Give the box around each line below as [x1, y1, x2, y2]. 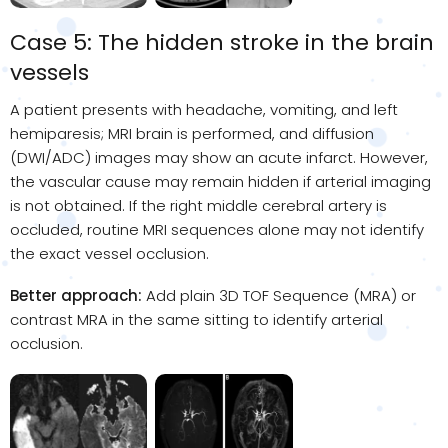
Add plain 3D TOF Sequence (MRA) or [142, 284, 416, 306]
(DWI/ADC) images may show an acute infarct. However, [10, 146, 428, 168]
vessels [10, 56, 89, 88]
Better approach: [10, 284, 142, 306]
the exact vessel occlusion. [10, 242, 209, 264]
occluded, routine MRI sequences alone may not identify [10, 218, 424, 240]
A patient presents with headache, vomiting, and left [10, 98, 398, 120]
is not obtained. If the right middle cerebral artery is [10, 194, 387, 216]
